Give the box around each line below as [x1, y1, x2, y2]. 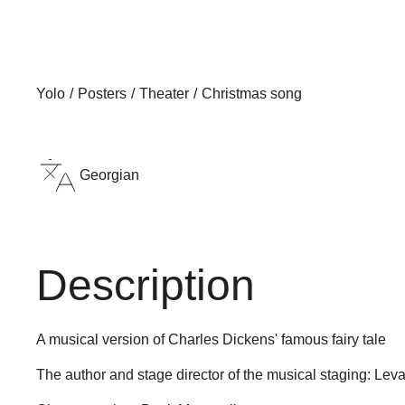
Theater [139, 86, 189, 101]
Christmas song [202, 86, 302, 101]
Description [36, 261, 255, 309]
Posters [78, 86, 127, 101]
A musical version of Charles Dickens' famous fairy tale [36, 332, 386, 347]
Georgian [80, 167, 139, 183]
